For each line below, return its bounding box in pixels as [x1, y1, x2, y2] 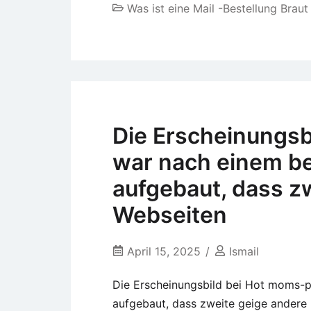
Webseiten [112, 201, 227, 228]
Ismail [229, 244, 259, 258]
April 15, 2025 [127, 244, 201, 258]
